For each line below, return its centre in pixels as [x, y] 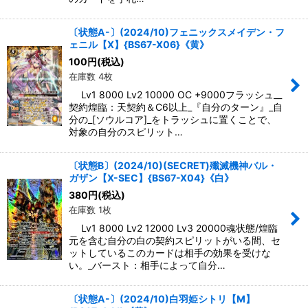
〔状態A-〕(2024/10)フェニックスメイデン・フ [177, 32]
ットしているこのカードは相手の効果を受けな [170, 253]
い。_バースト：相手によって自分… [147, 265]
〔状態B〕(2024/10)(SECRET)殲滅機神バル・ [173, 166]
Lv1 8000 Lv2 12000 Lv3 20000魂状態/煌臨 [173, 228]
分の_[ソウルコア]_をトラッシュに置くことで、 [173, 120]
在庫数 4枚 [91, 77]
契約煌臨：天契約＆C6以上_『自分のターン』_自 [176, 107]
